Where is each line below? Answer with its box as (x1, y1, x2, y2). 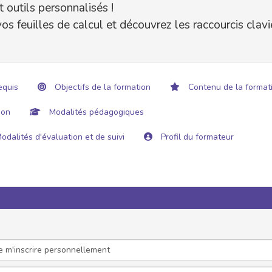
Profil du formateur (158, 131, 234, 143)
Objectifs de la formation (52, 81, 151, 93)
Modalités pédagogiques (47, 106, 144, 118)
